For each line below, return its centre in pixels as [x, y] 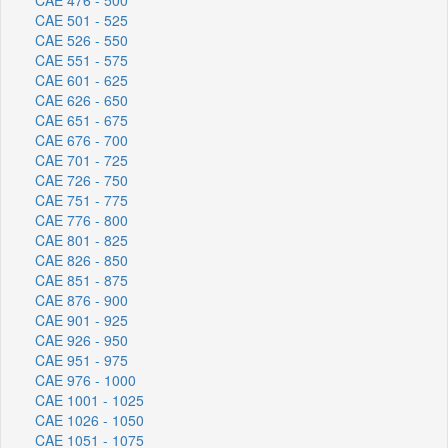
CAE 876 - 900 [81, 299]
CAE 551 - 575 [81, 59]
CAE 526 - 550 [81, 39]
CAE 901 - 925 [81, 319]
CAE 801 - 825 [81, 239]
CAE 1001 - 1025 [89, 399]
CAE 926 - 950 [81, 339]
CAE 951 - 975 [81, 359]
